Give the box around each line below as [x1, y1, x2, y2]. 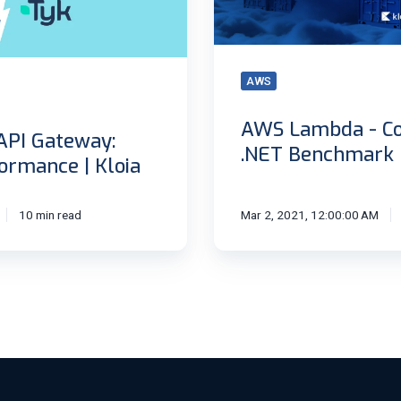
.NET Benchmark [241, 141, 394, 167]
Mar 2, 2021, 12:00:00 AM [241, 208, 379, 223]
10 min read [18, 208, 81, 223]
